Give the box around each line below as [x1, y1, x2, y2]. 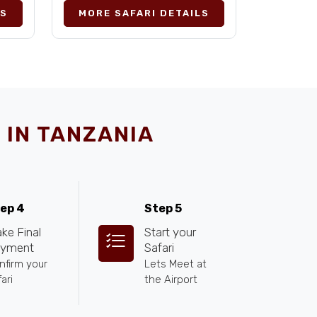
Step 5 [144, 202, 182, 215]
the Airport [144, 273, 197, 286]
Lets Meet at [144, 258, 207, 270]
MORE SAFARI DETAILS [79, 8, 209, 18]
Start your [144, 225, 196, 239]
